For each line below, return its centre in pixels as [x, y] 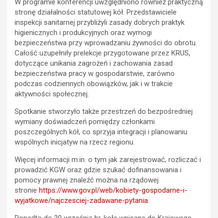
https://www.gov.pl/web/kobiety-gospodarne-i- [113, 190]
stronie [27, 190]
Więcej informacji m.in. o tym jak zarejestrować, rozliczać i [108, 159]
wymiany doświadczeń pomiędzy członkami [85, 121]
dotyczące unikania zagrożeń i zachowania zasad [94, 63]
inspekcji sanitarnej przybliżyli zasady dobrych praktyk [100, 22]
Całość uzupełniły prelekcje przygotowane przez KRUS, [102, 53]
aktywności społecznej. [52, 94]
